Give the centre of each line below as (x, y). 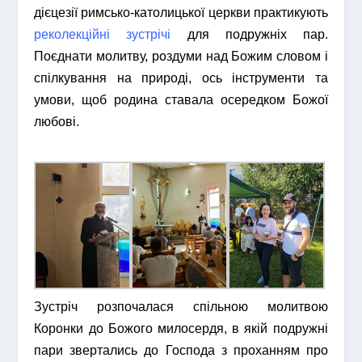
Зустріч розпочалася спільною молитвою (181, 307)
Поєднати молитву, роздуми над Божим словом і (181, 57)
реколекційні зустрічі (103, 35)
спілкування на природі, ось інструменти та (181, 78)
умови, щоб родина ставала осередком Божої (181, 100)
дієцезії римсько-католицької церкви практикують (181, 13)
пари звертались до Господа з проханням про (181, 351)
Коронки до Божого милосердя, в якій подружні (181, 329)
